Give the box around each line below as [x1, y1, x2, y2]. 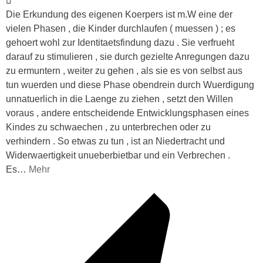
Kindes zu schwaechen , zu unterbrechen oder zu [6, 122, 211, 133]
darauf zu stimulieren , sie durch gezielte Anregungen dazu [6, 52, 249, 62]
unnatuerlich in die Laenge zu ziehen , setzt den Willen [6, 94, 233, 104]
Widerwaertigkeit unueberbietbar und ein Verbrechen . [6, 150, 230, 161]
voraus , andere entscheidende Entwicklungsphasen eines [6, 108, 249, 119]
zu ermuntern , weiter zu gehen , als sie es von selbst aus [6, 66, 242, 76]
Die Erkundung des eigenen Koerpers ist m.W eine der [6, 9, 232, 20]
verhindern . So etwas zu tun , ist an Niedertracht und [6, 136, 225, 147]
